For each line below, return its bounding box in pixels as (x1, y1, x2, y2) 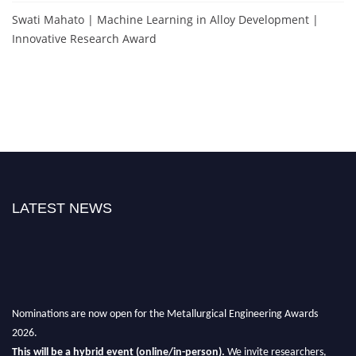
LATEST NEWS (12, 199, 112, 216)
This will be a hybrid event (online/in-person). (12, 340, 227, 353)
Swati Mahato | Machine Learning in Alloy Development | (12, 11, 319, 27)
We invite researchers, (227, 340, 327, 353)
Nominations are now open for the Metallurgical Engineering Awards (12, 302, 318, 315)
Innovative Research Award (12, 30, 157, 46)
